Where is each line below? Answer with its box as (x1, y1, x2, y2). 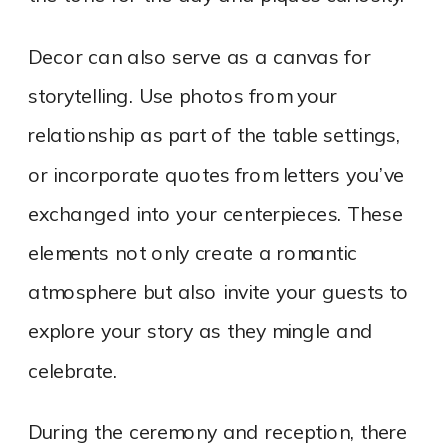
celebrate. (28, 358, 118, 384)
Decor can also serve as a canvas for (28, 45, 372, 71)
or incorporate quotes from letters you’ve (28, 162, 405, 188)
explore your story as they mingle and (28, 319, 373, 345)
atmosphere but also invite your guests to (28, 280, 409, 306)
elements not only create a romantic (28, 241, 358, 267)
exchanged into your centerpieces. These (28, 201, 404, 228)
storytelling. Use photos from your (28, 84, 338, 110)
